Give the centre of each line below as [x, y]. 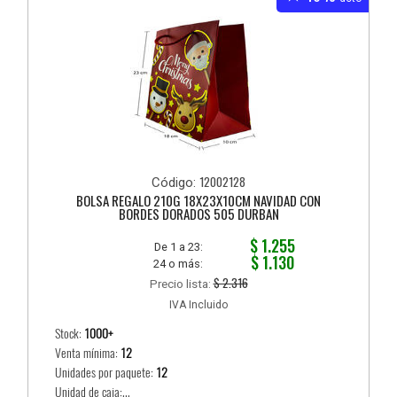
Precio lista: [181, 283]
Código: [175, 182]
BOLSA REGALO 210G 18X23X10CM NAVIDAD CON [198, 200]
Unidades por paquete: [106, 372]
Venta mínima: [88, 353]
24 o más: [179, 263]
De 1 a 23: [179, 246]
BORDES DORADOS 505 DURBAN [198, 213]
